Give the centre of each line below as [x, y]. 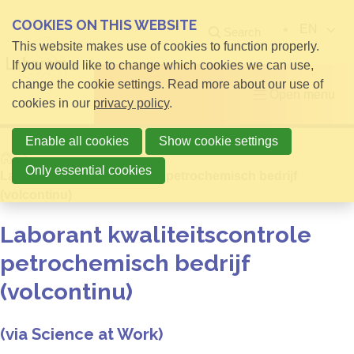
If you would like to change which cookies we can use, [163, 65]
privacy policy [131, 103]
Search [242, 32]
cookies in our [53, 103]
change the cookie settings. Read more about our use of [168, 84]
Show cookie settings [218, 141]
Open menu [302, 94]
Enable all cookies [77, 141]
